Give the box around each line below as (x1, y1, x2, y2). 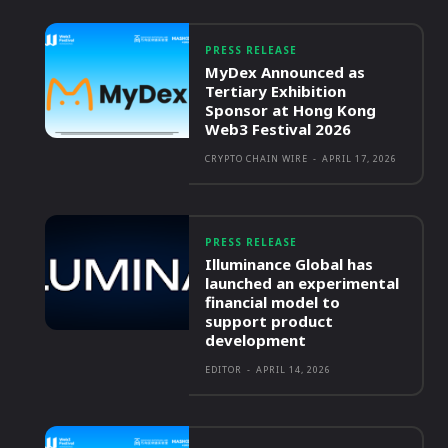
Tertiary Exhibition (205, 81, 347, 101)
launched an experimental (205, 273, 400, 293)
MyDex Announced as (205, 62, 366, 82)
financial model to (205, 292, 341, 312)
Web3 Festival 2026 (205, 119, 352, 139)
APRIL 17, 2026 (322, 152, 398, 165)
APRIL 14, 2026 (256, 363, 332, 376)
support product (205, 311, 334, 331)
